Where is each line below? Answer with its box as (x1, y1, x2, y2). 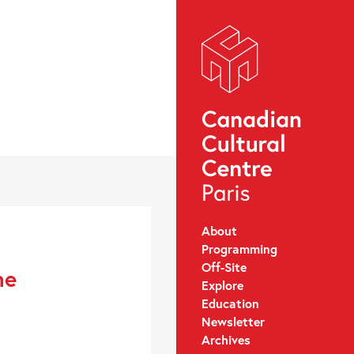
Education (201, 294, 259, 311)
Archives (201, 330, 250, 348)
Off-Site (201, 258, 247, 275)
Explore (201, 276, 243, 293)
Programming (201, 239, 277, 257)
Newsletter (201, 312, 265, 330)
